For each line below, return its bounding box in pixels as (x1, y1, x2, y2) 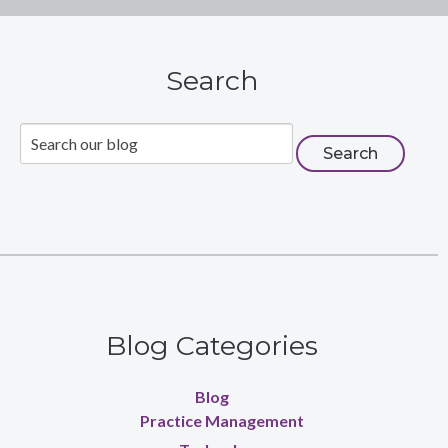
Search (165, 64, 259, 97)
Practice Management (140, 411, 305, 431)
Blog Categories (106, 329, 319, 363)
